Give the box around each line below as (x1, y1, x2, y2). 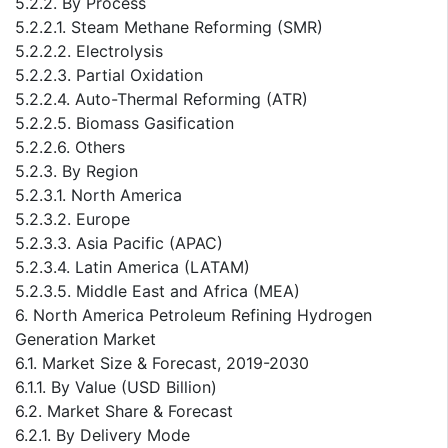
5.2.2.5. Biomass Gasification (15, 113, 234, 134)
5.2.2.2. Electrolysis (15, 41, 163, 62)
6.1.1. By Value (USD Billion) (15, 377, 217, 398)
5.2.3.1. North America (15, 185, 182, 206)
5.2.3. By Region (15, 161, 138, 182)
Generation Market (15, 329, 156, 350)
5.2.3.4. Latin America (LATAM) (15, 257, 250, 278)
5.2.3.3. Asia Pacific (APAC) (15, 233, 223, 254)
